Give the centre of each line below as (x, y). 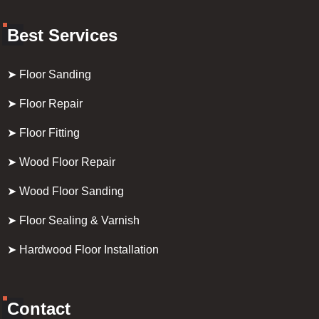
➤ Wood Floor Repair (61, 162)
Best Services (62, 36)
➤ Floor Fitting (43, 133)
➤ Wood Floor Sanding (66, 192)
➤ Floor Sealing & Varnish (73, 221)
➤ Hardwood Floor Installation (83, 250)
